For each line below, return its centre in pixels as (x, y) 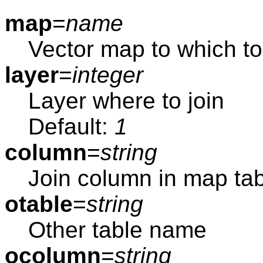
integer (108, 75)
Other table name (117, 230)
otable (39, 204)
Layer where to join (126, 100)
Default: (71, 126)
